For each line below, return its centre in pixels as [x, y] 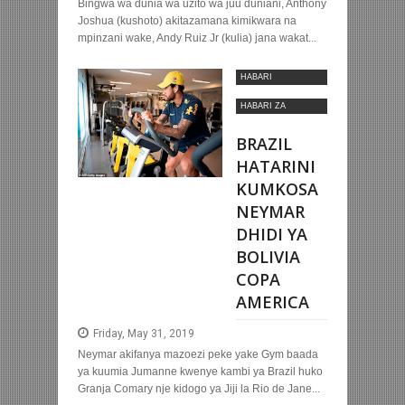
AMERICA [273, 302]
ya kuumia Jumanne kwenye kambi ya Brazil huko [200, 372]
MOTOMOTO [266, 93]
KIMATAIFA [262, 122]
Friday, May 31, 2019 [143, 334]
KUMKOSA [277, 189]
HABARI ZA [263, 106]
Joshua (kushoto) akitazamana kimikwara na [187, 21]
